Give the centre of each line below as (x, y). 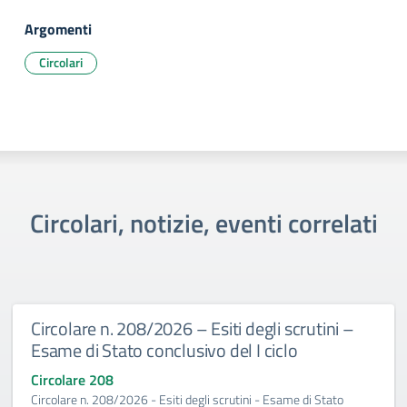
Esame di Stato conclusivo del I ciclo (164, 350)
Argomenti (58, 29)
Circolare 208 (72, 380)
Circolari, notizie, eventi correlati (203, 223)
